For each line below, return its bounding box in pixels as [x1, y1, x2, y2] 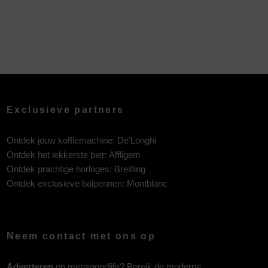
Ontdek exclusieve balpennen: [7, 178, 127, 188]
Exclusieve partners [7, 104, 124, 115]
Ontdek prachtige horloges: [7, 163, 114, 174]
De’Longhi [117, 135, 156, 145]
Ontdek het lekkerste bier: [7, 149, 109, 160]
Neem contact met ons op [7, 230, 156, 241]
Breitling [114, 163, 145, 174]
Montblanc [127, 178, 167, 188]
